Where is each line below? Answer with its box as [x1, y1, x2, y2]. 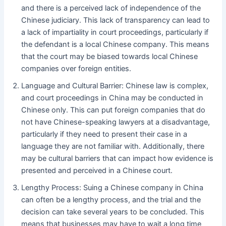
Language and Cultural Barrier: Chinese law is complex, [21, 81, 209, 90]
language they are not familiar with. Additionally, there [21, 141, 205, 151]
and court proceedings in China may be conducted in [21, 93, 204, 102]
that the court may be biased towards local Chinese [21, 51, 198, 61]
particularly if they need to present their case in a [21, 129, 188, 139]
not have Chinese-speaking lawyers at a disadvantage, [21, 117, 210, 127]
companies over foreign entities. [21, 64, 132, 73]
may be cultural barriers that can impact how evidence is [21, 153, 214, 163]
